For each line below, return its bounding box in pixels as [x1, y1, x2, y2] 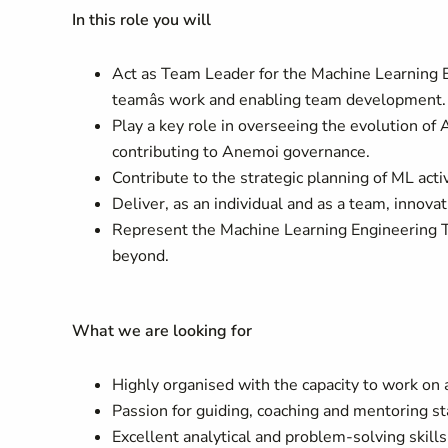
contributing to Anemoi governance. [112, 141, 370, 163]
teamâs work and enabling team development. [112, 89, 446, 111]
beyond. [112, 245, 169, 267]
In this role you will [72, 9, 211, 31]
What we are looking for [72, 320, 252, 342]
